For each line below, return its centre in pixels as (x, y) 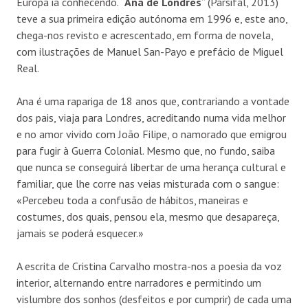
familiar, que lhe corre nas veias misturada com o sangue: (148, 183)
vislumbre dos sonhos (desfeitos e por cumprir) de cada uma (154, 299)
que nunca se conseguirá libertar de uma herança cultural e (151, 167)
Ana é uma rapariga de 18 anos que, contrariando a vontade (153, 101)
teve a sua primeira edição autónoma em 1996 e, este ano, (152, 18)
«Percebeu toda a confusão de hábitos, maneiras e (132, 200)
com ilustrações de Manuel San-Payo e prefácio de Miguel (150, 51)
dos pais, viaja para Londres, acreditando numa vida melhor (151, 117)
